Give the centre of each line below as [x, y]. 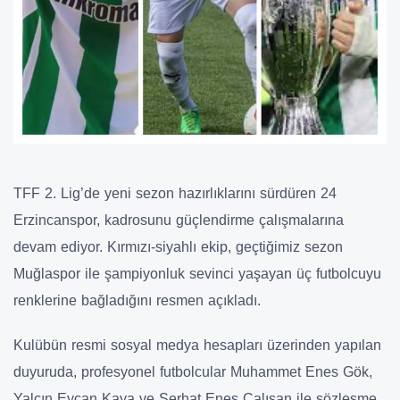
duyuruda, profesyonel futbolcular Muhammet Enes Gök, [193, 371]
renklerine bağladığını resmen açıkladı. [137, 300]
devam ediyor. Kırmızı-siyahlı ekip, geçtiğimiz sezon [178, 246]
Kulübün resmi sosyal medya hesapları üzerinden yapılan [197, 345]
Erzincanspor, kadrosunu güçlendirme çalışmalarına [179, 220]
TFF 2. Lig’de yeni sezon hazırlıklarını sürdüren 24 [175, 193]
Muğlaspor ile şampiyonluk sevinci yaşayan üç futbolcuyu [197, 273]
